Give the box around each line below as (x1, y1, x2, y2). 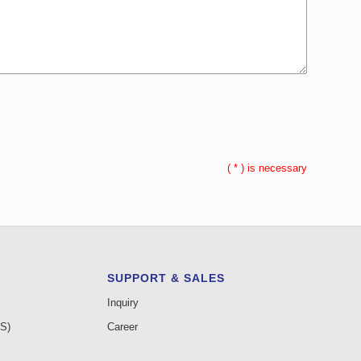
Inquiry (106, 297, 139, 309)
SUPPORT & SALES (106, 272, 225, 285)
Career (106, 321, 138, 334)
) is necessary (241, 162, 307, 174)
